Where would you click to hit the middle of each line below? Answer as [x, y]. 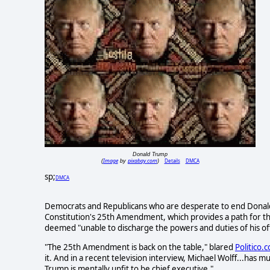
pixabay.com [142, 161]
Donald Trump [150, 155]
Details [172, 161]
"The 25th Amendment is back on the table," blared [140, 247]
